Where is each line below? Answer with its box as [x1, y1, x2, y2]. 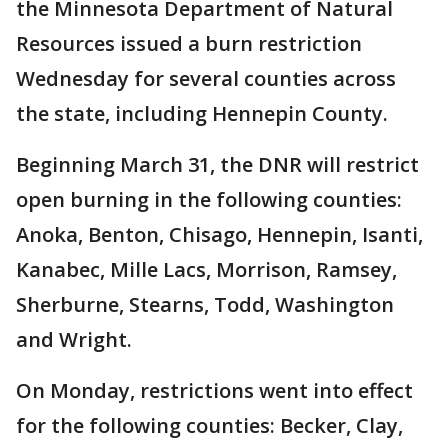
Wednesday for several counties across [16, 65, 396, 92]
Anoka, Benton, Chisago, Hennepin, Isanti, [16, 221, 423, 248]
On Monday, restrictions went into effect [16, 377, 413, 404]
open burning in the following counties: [16, 186, 402, 213]
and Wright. [16, 326, 132, 353]
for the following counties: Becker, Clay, [16, 412, 403, 439]
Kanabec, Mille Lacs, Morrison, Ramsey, [16, 256, 397, 283]
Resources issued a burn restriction [16, 30, 362, 57]
